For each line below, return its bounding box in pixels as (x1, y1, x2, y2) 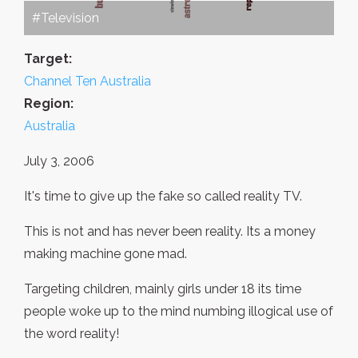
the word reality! (24, 326, 119, 342)
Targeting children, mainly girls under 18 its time (24, 281, 301, 297)
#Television (32, 10, 99, 26)
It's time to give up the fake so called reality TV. (24, 189, 302, 205)
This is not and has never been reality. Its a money (24, 224, 316, 240)
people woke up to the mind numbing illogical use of (24, 304, 333, 320)
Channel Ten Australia (24, 74, 151, 89)
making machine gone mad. (24, 246, 187, 262)
